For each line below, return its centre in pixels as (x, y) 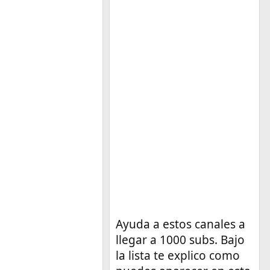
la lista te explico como (177, 255)
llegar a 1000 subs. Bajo (180, 240)
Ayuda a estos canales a (180, 224)
